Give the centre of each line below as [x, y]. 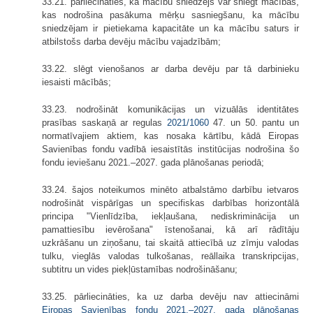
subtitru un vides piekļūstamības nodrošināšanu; [140, 269]
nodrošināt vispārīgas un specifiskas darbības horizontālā [170, 203]
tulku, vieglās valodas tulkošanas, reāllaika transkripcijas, [170, 256]
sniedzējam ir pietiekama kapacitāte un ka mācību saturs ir [170, 28]
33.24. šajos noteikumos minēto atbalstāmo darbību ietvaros [170, 189]
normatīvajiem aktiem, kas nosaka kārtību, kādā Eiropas [170, 136]
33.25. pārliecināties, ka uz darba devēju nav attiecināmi [170, 296]
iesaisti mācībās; [77, 82]
